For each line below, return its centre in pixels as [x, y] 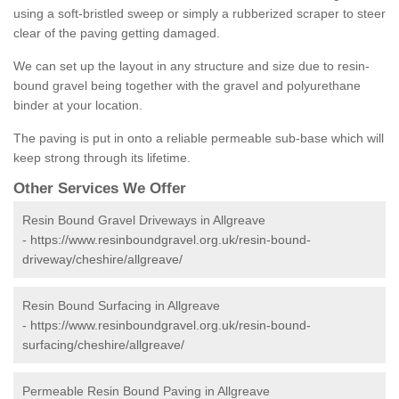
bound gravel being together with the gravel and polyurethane [187, 86]
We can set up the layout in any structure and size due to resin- [191, 66]
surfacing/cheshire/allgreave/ [103, 345]
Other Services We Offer [100, 189]
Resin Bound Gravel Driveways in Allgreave [144, 220]
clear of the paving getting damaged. [117, 33]
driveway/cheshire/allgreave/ [102, 260]
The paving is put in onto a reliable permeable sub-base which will [199, 138]
